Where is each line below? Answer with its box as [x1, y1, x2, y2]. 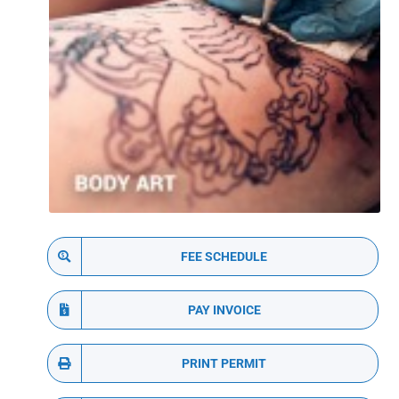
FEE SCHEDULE [181, 248, 268, 264]
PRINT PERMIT [182, 355, 267, 370]
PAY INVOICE [187, 302, 261, 317]
